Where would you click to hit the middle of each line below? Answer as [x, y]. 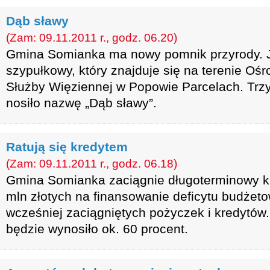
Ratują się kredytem [67, 147]
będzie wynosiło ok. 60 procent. [97, 229]
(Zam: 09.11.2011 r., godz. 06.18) [92, 164]
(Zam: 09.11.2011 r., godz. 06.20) [92, 38]
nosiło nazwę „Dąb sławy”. [81, 103]
